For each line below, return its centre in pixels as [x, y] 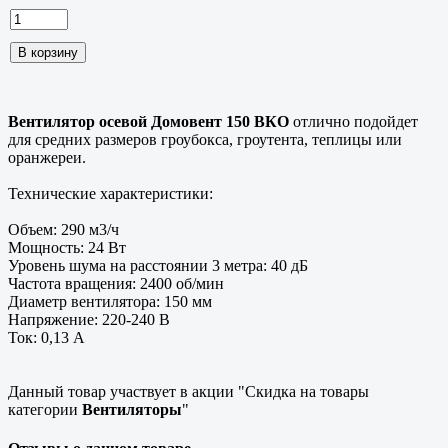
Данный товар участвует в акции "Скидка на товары [188, 391]
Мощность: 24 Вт [67, 247]
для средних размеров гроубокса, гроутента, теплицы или [205, 139]
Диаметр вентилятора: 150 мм [110, 301]
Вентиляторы [132, 409]
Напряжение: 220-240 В [89, 319]
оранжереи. [47, 157]
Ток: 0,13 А [46, 337]
